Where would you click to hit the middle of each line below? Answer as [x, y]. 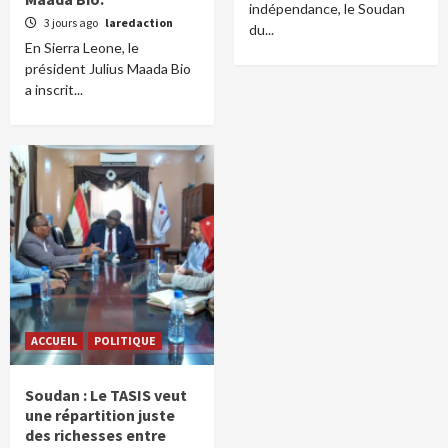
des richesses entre [95, 435]
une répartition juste [100, 415]
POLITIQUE [125, 340]
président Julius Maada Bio [108, 68]
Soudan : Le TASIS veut [106, 395]
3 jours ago [72, 22]
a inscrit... [54, 89]
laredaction [139, 22]
